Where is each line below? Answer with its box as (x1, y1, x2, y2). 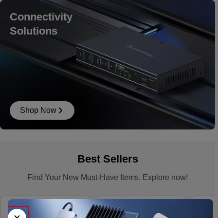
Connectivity (10, 11, 73, 23)
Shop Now (20, 106, 56, 114)
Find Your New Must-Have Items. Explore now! (27, 173, 188, 182)
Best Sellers (77, 152, 138, 165)
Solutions (10, 25, 57, 37)
